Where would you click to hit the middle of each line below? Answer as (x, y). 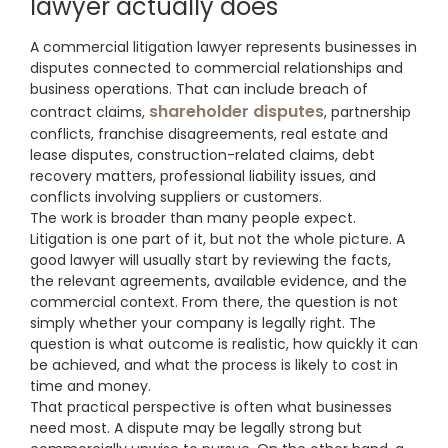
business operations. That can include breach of (199, 89)
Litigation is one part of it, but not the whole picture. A (217, 239)
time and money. (90, 386)
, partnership (367, 112)
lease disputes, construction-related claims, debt (202, 155)
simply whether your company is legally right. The (203, 323)
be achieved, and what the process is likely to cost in (214, 365)
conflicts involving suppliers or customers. (176, 197)
